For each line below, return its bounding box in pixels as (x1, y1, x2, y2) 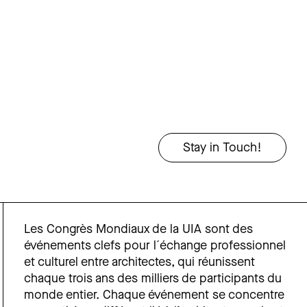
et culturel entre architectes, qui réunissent (24, 256, 256, 270)
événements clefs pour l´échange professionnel (24, 240, 286, 254)
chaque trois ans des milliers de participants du (24, 273, 282, 286)
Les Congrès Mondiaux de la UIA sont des (24, 223, 254, 237)
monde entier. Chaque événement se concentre (24, 289, 285, 303)
